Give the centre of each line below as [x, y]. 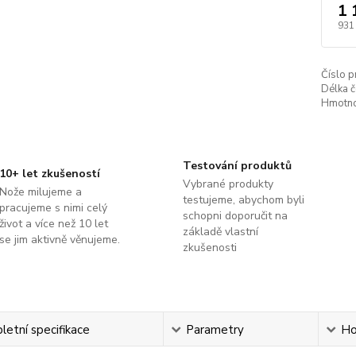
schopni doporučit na [235, 216]
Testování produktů [237, 166]
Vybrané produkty [228, 184]
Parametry [215, 330]
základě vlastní [220, 232]
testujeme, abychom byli [243, 200]
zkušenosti [209, 248]
